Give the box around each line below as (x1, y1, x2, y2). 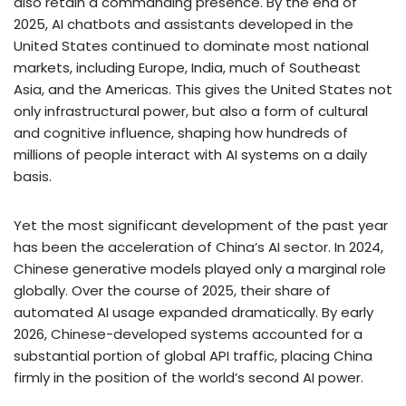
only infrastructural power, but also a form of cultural (14, 101, 368, 121)
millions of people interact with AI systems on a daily (14, 144, 367, 164)
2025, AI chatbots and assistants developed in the (14, 14, 353, 34)
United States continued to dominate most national (14, 35, 369, 55)
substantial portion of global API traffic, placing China (14, 345, 372, 365)
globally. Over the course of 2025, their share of (14, 280, 331, 300)
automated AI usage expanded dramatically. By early (14, 302, 373, 322)
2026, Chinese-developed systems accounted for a (14, 324, 362, 343)
